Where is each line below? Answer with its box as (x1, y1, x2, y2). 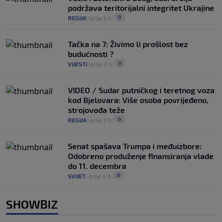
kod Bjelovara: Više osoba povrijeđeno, (68, 95, 209, 105)
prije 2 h (90, 14, 111, 22)
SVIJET (68, 172, 86, 180)
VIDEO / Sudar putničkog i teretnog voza (68, 85, 215, 95)
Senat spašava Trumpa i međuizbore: (68, 141, 202, 151)
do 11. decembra (68, 161, 126, 171)
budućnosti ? (68, 49, 113, 59)
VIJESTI (68, 60, 87, 68)
